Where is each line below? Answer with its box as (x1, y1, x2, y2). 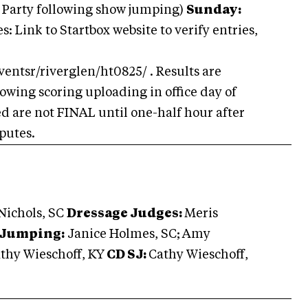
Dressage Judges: (67, 208, 184, 220)
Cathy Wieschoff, (148, 249, 248, 261)
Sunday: (186, 4, 241, 16)
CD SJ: (104, 249, 148, 261)
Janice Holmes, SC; (65, 228, 180, 241)
